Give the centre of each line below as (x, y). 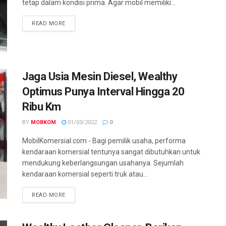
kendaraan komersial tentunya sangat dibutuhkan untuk (111, 152)
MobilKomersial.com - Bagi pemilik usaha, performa (104, 140)
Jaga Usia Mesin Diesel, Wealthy (100, 76)
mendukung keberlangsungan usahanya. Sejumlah (103, 163)
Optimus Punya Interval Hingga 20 (103, 91)
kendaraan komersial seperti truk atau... (85, 174)
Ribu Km (42, 106)
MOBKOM (43, 122)
